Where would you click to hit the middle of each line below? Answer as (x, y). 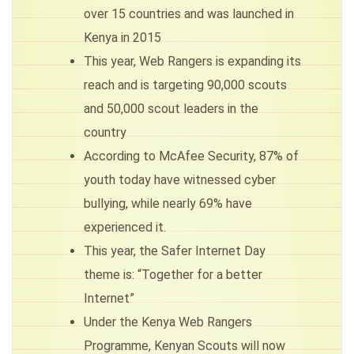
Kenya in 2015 (122, 38)
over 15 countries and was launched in (189, 14)
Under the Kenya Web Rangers (168, 322)
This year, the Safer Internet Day (175, 251)
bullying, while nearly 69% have (168, 204)
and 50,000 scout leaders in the (171, 109)
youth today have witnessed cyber (180, 180)
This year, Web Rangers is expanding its (192, 62)
